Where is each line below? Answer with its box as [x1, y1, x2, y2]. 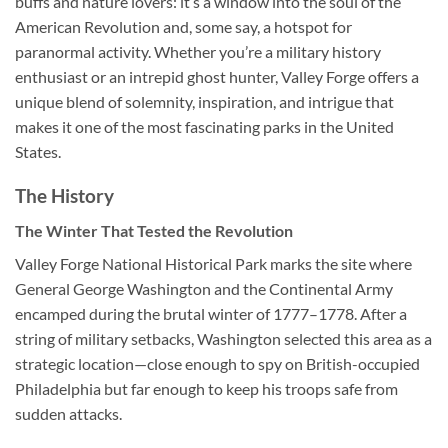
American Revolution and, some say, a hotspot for [15, 16, 352, 36]
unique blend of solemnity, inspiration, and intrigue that [15, 91, 394, 111]
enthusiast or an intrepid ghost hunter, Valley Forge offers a [15, 66, 419, 86]
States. [15, 141, 61, 161]
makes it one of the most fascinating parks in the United [15, 116, 394, 136]
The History [15, 184, 114, 208]
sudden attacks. [15, 403, 122, 423]
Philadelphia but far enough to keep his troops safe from [15, 378, 398, 398]
